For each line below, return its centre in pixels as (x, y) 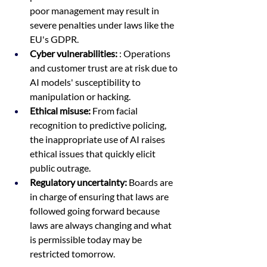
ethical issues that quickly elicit (94, 153)
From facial (115, 111)
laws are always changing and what (102, 225)
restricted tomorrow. (74, 254)
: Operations (145, 53)
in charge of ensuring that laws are (100, 196)
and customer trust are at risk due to (105, 68)
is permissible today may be (87, 239)
